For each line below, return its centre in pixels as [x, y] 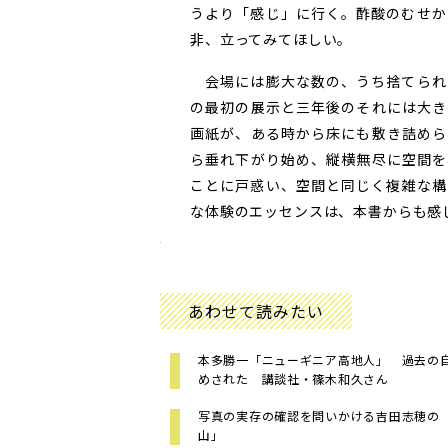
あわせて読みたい [256, 310]
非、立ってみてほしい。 [271, 39]
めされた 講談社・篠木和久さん [293, 378]
